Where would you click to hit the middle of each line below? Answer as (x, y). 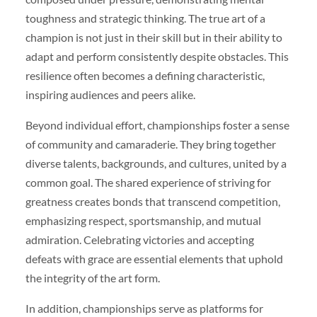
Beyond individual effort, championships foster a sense (157, 125)
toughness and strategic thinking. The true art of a (145, 18)
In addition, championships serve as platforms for (144, 309)
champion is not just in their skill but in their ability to (154, 38)
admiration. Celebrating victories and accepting (139, 240)
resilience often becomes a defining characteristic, (145, 76)
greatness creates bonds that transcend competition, (152, 202)
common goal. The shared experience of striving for (148, 183)
